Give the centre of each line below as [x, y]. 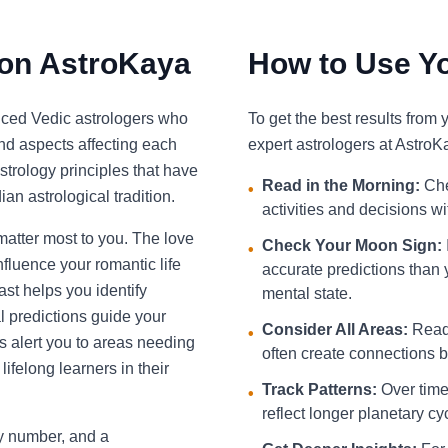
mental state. [307, 293]
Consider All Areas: [335, 329]
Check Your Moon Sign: [352, 245]
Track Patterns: [319, 389]
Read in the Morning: [341, 185]
